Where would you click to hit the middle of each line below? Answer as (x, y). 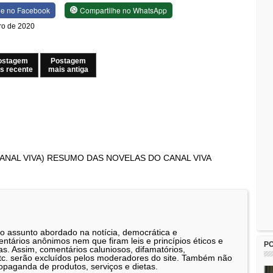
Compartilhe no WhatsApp (124, 10)
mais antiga (68, 69)
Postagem (68, 61)
